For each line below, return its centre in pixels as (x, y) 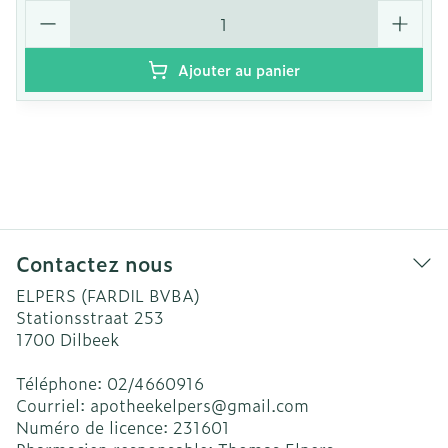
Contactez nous (94, 263)
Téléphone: (61, 383)
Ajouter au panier (239, 69)
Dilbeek (89, 339)
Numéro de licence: (94, 427)
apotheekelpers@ (158, 405)
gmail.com (268, 405)
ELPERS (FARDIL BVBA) (108, 295)
